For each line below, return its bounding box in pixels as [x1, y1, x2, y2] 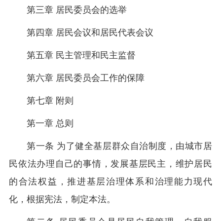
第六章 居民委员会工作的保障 [27, 73, 145, 83]
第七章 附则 [27, 96, 74, 106]
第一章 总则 [27, 118, 74, 128]
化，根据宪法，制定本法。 [9, 194, 115, 204]
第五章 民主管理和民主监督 [27, 50, 136, 60]
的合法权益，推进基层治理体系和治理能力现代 [9, 177, 212, 186]
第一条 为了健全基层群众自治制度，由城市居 [27, 141, 212, 151]
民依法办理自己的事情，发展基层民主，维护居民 [9, 159, 212, 169]
